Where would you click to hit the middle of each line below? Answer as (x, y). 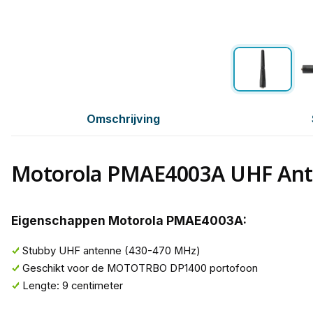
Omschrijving (124, 118)
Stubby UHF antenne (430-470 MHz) (111, 251)
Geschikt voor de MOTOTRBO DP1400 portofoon (140, 269)
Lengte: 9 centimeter (72, 286)
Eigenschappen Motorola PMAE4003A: (129, 221)
